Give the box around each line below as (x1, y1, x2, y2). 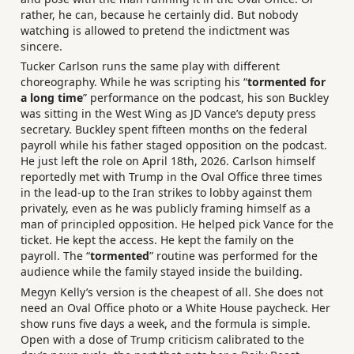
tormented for (247, 74, 326, 90)
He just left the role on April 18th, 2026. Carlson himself (21, 153, 315, 169)
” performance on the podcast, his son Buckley (83, 90, 329, 106)
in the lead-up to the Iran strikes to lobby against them (21, 185, 312, 201)
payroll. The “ (21, 248, 90, 264)
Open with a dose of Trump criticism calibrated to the (21, 331, 304, 347)
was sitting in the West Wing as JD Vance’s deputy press (21, 106, 316, 122)
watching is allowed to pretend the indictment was (21, 22, 290, 38)
